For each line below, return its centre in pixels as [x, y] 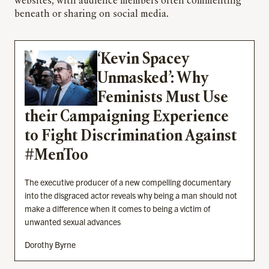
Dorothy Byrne [50, 245]
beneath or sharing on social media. [93, 15]
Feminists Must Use [162, 98]
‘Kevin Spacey [143, 60]
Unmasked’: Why [152, 79]
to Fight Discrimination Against [131, 137]
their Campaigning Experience [127, 118]
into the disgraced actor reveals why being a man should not [131, 195]
